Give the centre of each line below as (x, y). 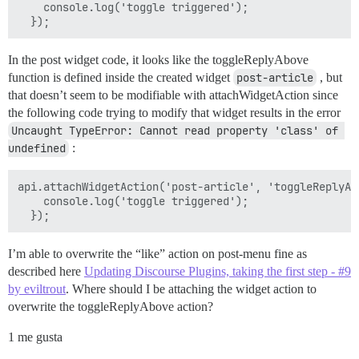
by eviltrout (37, 289)
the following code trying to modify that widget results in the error (174, 113)
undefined (37, 148)
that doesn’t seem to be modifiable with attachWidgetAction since (173, 95)
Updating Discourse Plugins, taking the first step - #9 (218, 271)
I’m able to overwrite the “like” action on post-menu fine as (157, 254)
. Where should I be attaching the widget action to (191, 289)
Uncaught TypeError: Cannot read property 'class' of (175, 131)
